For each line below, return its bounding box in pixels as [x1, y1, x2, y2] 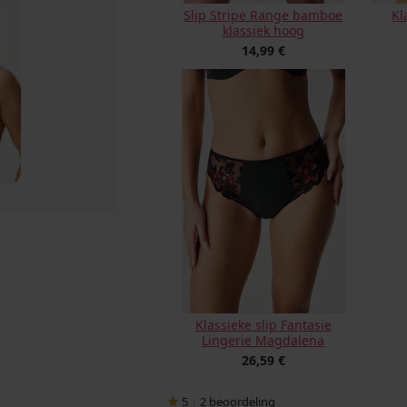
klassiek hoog [222, 22, 304, 39]
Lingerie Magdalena [202, 332, 325, 349]
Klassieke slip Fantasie [194, 316, 332, 333]
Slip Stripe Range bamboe [184, 6, 343, 24]
